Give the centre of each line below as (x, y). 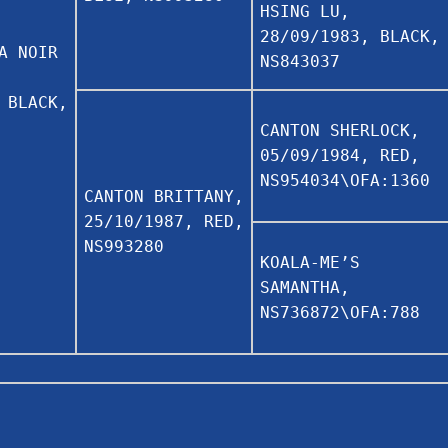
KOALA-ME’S (310, 262)
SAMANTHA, (305, 287)
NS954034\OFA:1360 (345, 180)
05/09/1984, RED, (340, 155)
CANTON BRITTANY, (164, 196)
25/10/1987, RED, (164, 221)
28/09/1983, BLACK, (350, 36)
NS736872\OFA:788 (340, 312)
